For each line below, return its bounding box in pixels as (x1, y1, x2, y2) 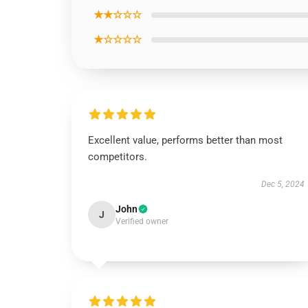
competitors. (88, 151, 147, 163)
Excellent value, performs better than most (88, 134, 283, 146)
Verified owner (115, 217, 168, 226)
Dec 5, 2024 (261, 179, 305, 189)
